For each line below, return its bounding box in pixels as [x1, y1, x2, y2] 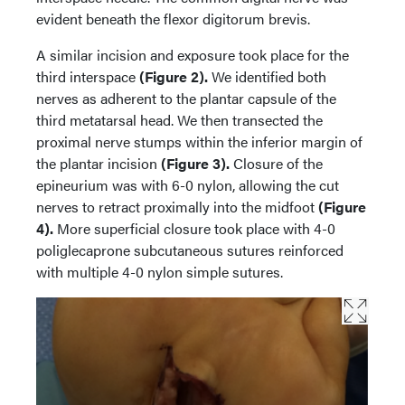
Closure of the [230, 152, 323, 174]
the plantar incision [36, 152, 161, 174]
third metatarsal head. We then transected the [36, 108, 323, 130]
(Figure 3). [161, 152, 230, 174]
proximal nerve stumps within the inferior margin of [36, 130, 363, 152]
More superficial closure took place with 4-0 [53, 217, 335, 239]
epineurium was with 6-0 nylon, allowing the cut [36, 174, 339, 195]
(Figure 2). [139, 65, 208, 87]
